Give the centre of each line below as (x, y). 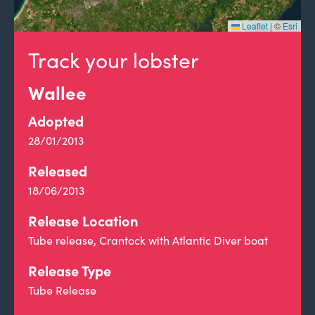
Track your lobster (114, 60)
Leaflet (254, 26)
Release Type (70, 270)
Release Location (83, 220)
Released (58, 171)
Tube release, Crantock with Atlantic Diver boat (148, 240)
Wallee (57, 92)
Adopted (56, 121)
